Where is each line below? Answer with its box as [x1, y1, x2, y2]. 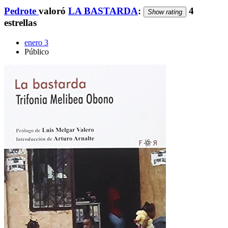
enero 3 [24, 38, 48, 47]
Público [24, 47, 49, 56]
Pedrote [4, 5, 36, 16]
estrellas [4, 17, 37, 28]
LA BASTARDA [68, 5, 138, 16]
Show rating [148, 8, 182, 16]
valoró [39, 5, 68, 16]
